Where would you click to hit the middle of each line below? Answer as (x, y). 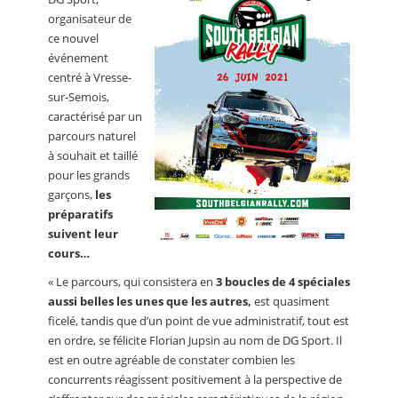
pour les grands (89, 175)
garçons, (72, 195)
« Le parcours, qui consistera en (132, 282)
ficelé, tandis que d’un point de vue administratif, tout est (199, 321)
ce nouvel (73, 39)
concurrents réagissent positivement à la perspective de (195, 380)
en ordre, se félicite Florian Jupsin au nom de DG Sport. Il (195, 341)
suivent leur (83, 234)
